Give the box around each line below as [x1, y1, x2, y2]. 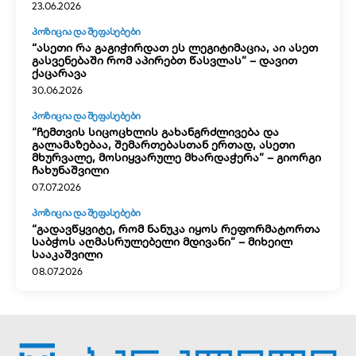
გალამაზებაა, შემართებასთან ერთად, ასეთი [32, 137, 295, 152]
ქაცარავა [32, 65, 87, 80]
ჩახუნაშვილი [32, 162, 109, 177]
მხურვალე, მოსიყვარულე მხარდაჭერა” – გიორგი [32, 149, 321, 164]
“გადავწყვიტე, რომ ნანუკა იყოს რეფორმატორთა [32, 221, 320, 236]
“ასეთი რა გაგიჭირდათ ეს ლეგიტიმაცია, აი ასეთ [32, 40, 318, 55]
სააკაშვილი [32, 246, 103, 261]
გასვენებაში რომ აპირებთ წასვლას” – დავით [32, 52, 297, 68]
